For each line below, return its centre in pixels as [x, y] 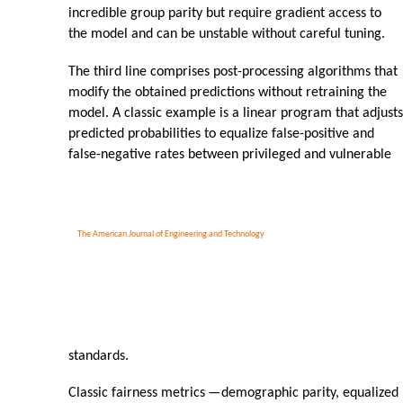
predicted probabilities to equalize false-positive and [221, 134]
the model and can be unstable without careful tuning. [227, 35]
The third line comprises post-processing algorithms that [233, 72]
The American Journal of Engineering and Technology [171, 235]
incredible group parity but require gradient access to [225, 14]
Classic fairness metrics [137, 394]
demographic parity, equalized [310, 394]
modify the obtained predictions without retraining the [228, 93]
